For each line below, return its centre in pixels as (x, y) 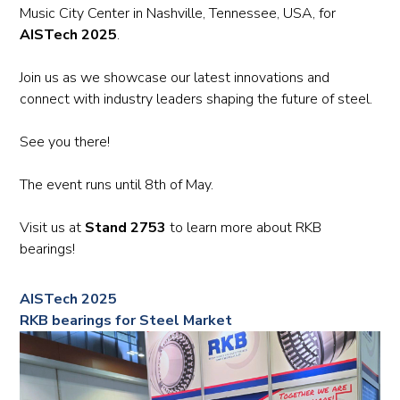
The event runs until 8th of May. (117, 185)
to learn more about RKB (244, 228)
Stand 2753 (126, 228)
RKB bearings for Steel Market (126, 321)
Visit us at (53, 228)
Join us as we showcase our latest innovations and (175, 78)
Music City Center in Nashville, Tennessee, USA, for (178, 13)
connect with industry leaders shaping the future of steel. (196, 99)
